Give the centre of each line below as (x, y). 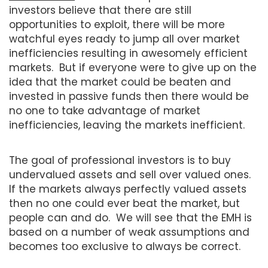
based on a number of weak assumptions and (129, 232)
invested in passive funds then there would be (129, 96)
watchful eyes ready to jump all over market (124, 39)
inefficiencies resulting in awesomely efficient (128, 53)
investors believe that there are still (100, 10)
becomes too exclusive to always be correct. (125, 246)
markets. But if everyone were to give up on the (133, 67)
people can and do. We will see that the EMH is (130, 217)
